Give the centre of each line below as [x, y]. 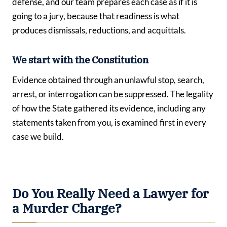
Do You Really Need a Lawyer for [110, 193]
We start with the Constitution [80, 60]
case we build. [38, 136]
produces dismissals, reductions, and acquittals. [99, 30]
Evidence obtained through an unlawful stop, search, [108, 80]
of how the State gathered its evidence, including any [109, 108]
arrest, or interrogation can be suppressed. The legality [113, 94]
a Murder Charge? [67, 208]
